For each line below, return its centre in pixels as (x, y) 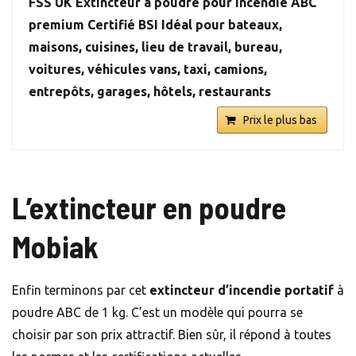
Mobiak (55, 247)
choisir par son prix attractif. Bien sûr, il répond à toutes (172, 335)
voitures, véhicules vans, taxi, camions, (148, 70)
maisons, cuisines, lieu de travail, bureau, (155, 47)
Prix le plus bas (280, 120)
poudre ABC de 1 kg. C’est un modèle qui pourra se (157, 313)
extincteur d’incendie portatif (242, 290)
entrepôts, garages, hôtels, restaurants (150, 92)
